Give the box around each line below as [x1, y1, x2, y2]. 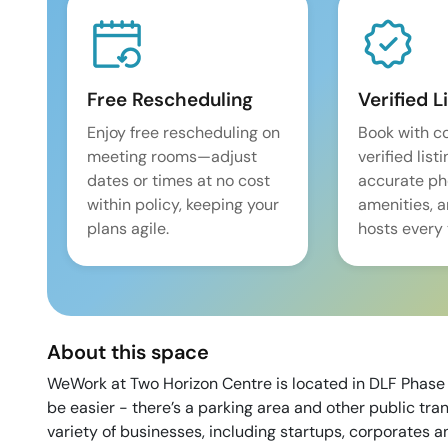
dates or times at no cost [87, 170, 270, 191]
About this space [47, 339, 209, 365]
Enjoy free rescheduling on [87, 122, 280, 143]
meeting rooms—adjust [87, 146, 257, 167]
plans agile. [87, 218, 169, 239]
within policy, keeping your [87, 194, 279, 215]
